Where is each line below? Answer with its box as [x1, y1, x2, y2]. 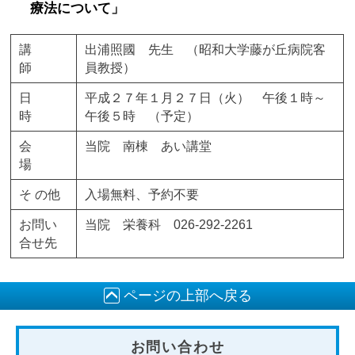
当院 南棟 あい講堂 [85, 139, 212, 153]
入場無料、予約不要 [85, 188, 200, 201]
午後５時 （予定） [85, 109, 200, 123]
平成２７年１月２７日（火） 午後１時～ [85, 91, 326, 105]
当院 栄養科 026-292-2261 [85, 218, 254, 231]
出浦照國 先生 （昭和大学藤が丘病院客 [85, 43, 326, 56]
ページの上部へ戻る [123, 288, 252, 303]
